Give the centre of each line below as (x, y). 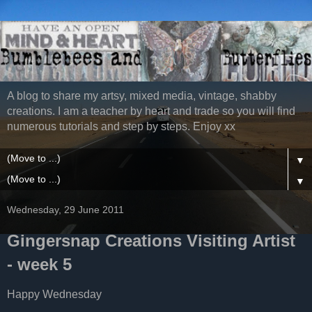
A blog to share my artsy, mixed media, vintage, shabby (142, 96)
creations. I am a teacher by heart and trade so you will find (151, 111)
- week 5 (39, 265)
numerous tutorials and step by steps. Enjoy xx (121, 127)
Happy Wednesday (54, 295)
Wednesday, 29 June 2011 (65, 210)
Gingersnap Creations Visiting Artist (151, 241)
